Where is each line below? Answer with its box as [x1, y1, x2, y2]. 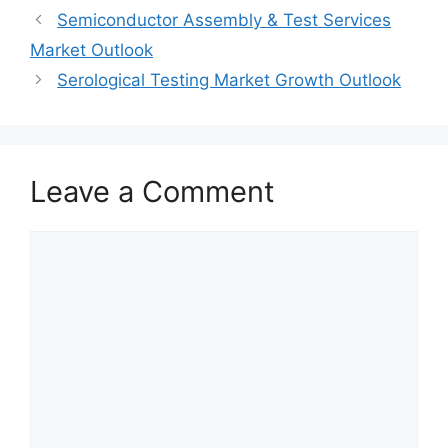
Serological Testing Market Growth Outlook [57, 70, 402, 90]
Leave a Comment [30, 174, 275, 209]
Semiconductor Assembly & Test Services [57, 10, 392, 30]
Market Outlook [30, 40, 153, 60]
